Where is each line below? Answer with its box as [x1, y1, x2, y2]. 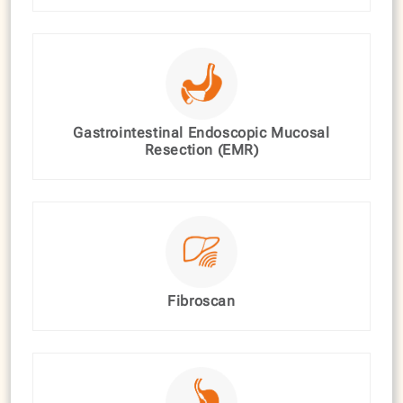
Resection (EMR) [144, 141, 259, 159]
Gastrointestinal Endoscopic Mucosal [73, 124, 330, 142]
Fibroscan [167, 291, 236, 309]
